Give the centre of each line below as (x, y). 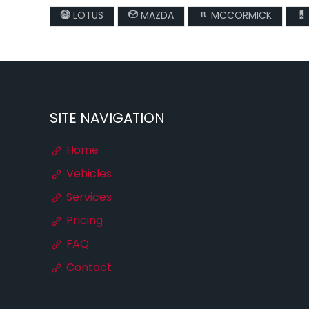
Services (88, 198)
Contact (88, 268)
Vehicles (88, 175)
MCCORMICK (240, 16)
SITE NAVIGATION (107, 119)
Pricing (83, 221)
